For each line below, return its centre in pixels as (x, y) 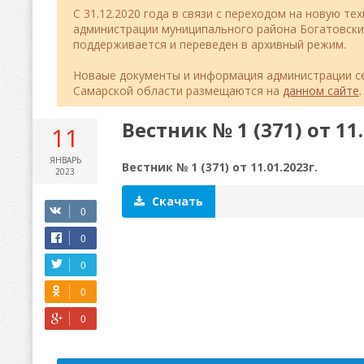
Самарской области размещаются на (178, 90)
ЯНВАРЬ (65, 160)
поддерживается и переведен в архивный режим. (210, 44)
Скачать (176, 201)
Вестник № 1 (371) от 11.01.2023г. (220, 167)
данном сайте (321, 90)
